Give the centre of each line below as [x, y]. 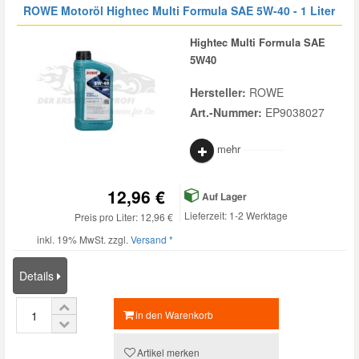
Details [38, 276]
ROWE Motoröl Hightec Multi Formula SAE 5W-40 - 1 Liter [179, 10]
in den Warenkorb [175, 315]
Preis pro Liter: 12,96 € [124, 217]
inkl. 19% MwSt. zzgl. [84, 239]
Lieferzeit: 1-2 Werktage [236, 215]
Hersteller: [220, 92]
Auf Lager [223, 196]
